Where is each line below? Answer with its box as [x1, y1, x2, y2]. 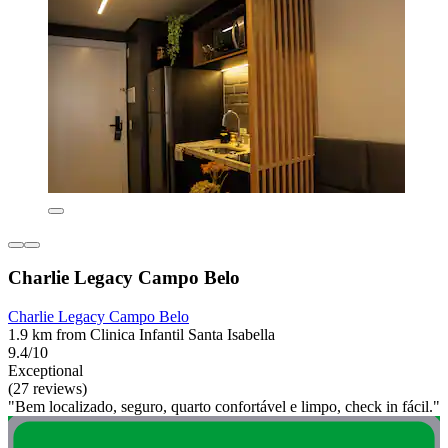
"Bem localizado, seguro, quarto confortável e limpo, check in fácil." [8, 397, 440, 415]
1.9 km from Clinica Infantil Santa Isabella [8, 325, 275, 343]
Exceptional [8, 361, 83, 379]
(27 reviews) [8, 379, 87, 397]
